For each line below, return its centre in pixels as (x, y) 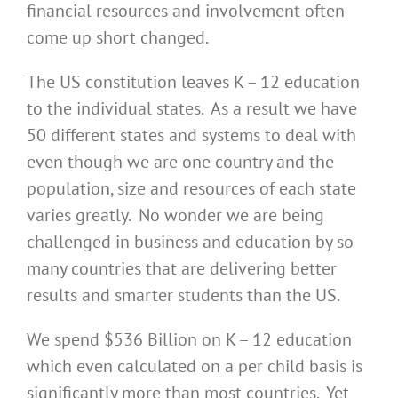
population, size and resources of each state (191, 189)
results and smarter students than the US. (183, 295)
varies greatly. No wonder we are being (175, 215)
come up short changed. (118, 38)
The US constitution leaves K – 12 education (193, 82)
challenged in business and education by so (190, 242)
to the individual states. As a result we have (192, 109)
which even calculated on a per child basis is (195, 366)
